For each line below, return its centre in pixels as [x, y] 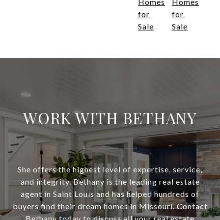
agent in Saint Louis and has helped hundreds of [110, 194]
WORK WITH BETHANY [110, 118]
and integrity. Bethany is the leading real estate [110, 182]
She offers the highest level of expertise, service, [110, 169]
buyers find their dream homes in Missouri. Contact [110, 206]
